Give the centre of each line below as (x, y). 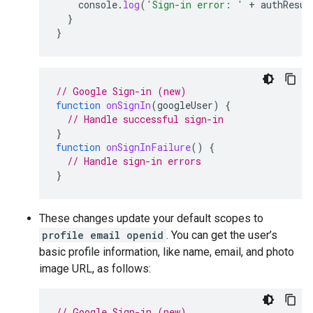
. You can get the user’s (222, 235)
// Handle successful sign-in (145, 119)
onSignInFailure (148, 147)
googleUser (185, 105)
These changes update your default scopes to (151, 218)
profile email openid (103, 235)
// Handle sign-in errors (134, 161)
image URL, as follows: (95, 269)
